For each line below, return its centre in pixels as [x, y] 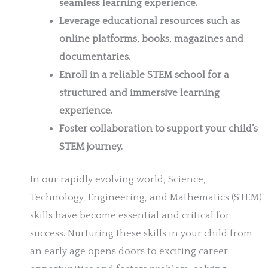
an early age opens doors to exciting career [129, 251]
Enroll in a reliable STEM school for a [144, 74]
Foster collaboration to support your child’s [159, 128]
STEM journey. [91, 146]
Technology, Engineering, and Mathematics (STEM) [146, 197]
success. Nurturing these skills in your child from [141, 233]
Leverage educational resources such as [150, 21]
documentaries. [95, 57]
